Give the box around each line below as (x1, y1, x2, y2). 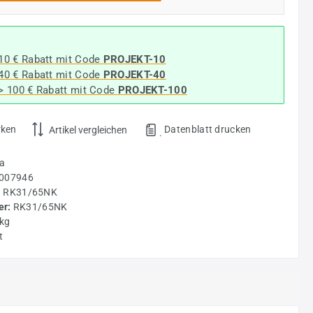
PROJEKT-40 (100, 68, 166, 81)
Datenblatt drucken (164, 123, 252, 135)
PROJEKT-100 (117, 83, 187, 96)
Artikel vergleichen (48, 124, 127, 136)
